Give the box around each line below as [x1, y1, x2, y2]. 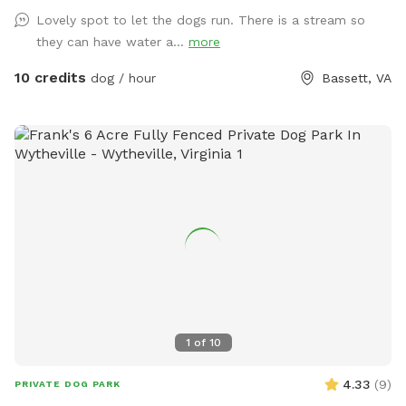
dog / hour [86, 70, 156, 85]
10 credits [14, 68, 86, 86]
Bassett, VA [322, 70, 391, 85]
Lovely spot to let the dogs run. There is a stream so [36, 12, 365, 27]
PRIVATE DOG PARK [14, 379, 121, 390]
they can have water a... [36, 34, 188, 49]
